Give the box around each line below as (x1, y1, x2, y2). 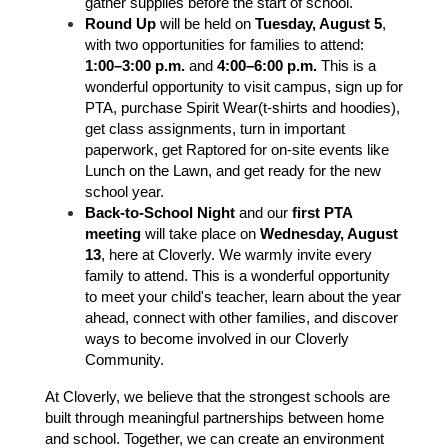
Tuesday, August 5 (255, 16, 382, 33)
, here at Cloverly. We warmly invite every (101, 247, 372, 264)
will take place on (141, 226, 260, 243)
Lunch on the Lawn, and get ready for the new (85, 163, 381, 180)
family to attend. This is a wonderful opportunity (85, 268, 390, 285)
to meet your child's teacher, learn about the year (85, 289, 401, 306)
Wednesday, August (260, 226, 398, 243)
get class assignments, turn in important (85, 121, 345, 138)
